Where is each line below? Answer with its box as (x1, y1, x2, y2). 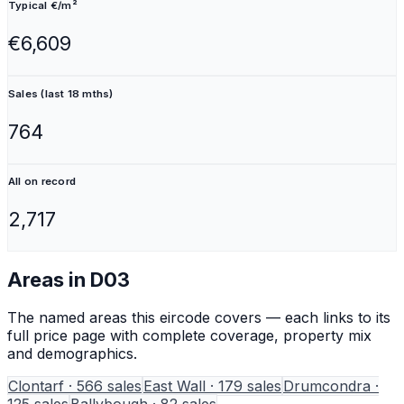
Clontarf (8, 376, 64, 395)
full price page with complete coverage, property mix (7, 326, 372, 344)
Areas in (7, 268, 90, 292)
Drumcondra (283, 376, 371, 395)
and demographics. (7, 344, 137, 363)
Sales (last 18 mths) (8, 87, 114, 100)
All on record (8, 175, 76, 188)
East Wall (143, 376, 206, 395)
